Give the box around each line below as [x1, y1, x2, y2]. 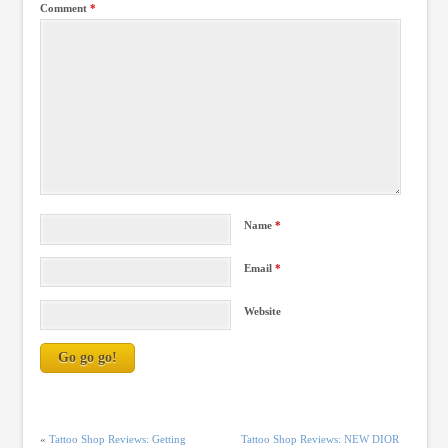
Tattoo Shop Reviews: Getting [48, 433, 186, 446]
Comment [39, 2, 90, 15]
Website [244, 304, 282, 317]
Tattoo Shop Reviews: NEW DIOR [241, 433, 400, 446]
